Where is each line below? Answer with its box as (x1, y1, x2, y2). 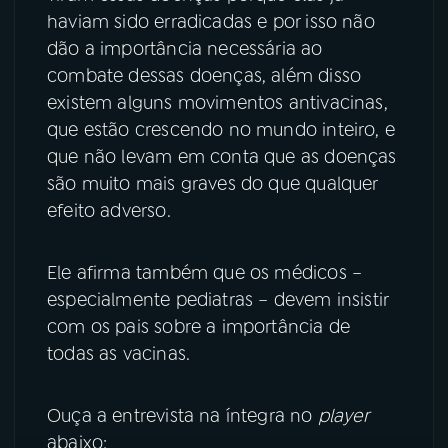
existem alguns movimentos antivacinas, (47, 90, 388, 115)
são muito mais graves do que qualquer (47, 171, 378, 196)
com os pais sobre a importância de (47, 314, 351, 339)
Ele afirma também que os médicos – (47, 260, 363, 285)
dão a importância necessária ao (47, 36, 323, 61)
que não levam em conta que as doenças (47, 144, 397, 169)
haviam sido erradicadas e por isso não (47, 9, 375, 34)
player (317, 403, 368, 428)
